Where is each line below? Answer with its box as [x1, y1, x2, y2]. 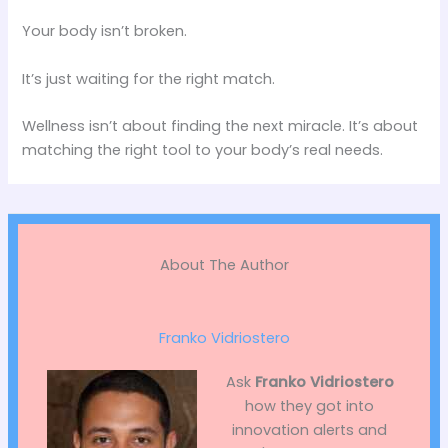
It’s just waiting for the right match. [22, 68, 276, 89]
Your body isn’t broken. [22, 21, 188, 42]
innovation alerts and [232, 420, 388, 441]
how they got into [245, 396, 375, 417]
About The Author [159, 255, 289, 276]
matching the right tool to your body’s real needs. [22, 140, 384, 161]
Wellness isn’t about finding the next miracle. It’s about [22, 116, 419, 137]
